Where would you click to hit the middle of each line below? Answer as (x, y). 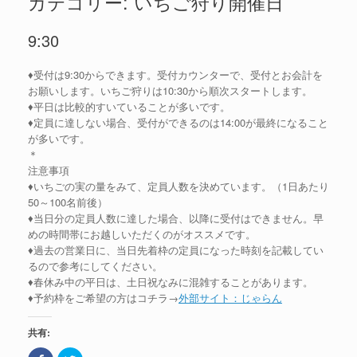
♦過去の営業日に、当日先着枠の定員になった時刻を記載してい (176, 250)
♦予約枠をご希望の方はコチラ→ (103, 298)
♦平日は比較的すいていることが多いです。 (129, 107)
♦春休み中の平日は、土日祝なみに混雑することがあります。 (171, 282)
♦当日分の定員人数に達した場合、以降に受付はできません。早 (176, 218)
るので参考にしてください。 (95, 266)
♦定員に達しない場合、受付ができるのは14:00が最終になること (178, 123)
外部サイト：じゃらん (230, 298)
